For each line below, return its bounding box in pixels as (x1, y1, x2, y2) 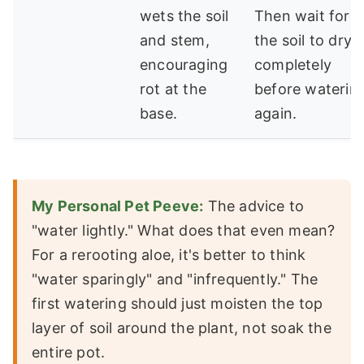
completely (254, 56, 331, 74)
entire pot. (32, 344, 106, 362)
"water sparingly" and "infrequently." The (32, 271, 318, 288)
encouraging (140, 56, 228, 74)
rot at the (140, 80, 206, 98)
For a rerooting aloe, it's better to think (32, 246, 306, 264)
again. (254, 105, 297, 123)
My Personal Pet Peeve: (32, 197, 204, 215)
